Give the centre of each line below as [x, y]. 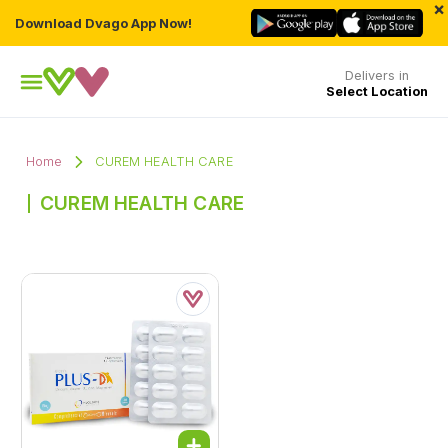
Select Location [377, 91]
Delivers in [377, 75]
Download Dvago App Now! [103, 23]
